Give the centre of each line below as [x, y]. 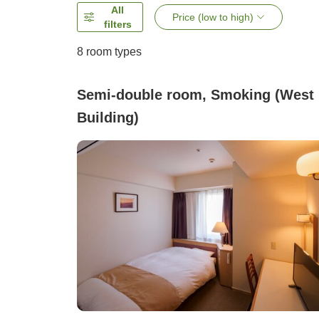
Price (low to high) [213, 17]
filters [117, 25]
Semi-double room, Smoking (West [195, 95]
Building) [108, 118]
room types [113, 52]
